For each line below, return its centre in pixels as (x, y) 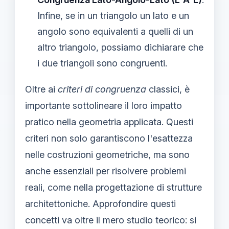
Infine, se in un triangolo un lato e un (113, 16)
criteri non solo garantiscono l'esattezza (109, 138)
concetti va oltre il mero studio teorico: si (111, 220)
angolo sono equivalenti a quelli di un (115, 31)
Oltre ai (41, 89)
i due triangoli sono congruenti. (102, 63)
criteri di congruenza (102, 89)
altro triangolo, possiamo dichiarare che (120, 47)
